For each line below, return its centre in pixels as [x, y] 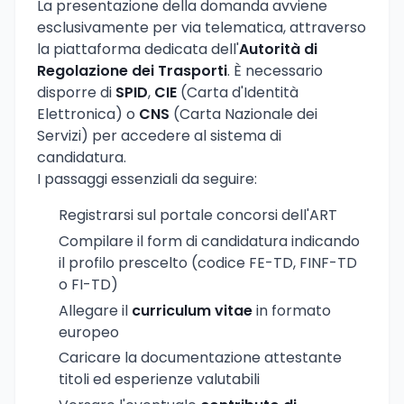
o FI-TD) [88, 284]
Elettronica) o [88, 114]
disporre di [76, 92]
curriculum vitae [192, 310]
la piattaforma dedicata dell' [138, 49]
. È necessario [275, 70]
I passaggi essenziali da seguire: [147, 179]
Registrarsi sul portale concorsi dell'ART [198, 215]
